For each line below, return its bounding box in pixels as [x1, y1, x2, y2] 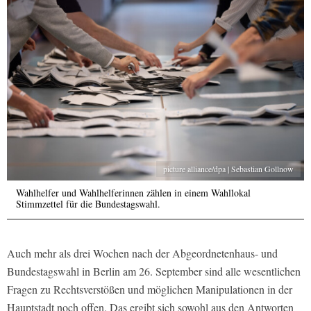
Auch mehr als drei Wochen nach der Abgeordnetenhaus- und [7, 246, 278, 261]
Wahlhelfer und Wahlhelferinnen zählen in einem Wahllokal [16, 186, 251, 200]
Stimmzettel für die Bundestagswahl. [16, 197, 160, 211]
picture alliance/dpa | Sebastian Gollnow [163, 163, 294, 175]
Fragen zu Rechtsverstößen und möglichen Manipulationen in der [7, 282, 292, 297]
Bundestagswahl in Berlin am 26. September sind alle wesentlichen [7, 264, 301, 279]
